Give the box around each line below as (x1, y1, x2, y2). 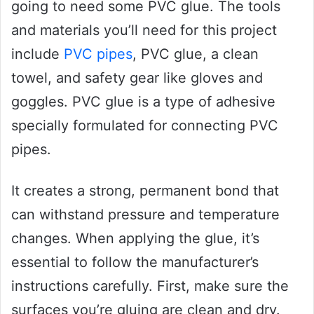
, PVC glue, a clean (132, 45, 259, 62)
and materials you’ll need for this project (11, 21, 277, 39)
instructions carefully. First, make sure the (11, 277, 289, 294)
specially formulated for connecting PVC (11, 116, 278, 134)
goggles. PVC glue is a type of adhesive (11, 93, 275, 110)
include (11, 45, 64, 62)
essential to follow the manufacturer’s (11, 253, 259, 271)
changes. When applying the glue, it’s (11, 229, 259, 247)
